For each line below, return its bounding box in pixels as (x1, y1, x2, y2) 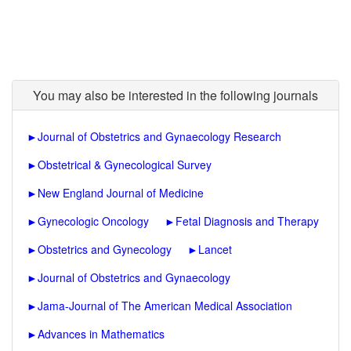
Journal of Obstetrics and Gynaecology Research (38, 128, 281, 144)
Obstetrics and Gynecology (38, 241, 172, 257)
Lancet (198, 241, 232, 257)
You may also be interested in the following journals (33, 86, 318, 104)
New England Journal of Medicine (38, 185, 204, 201)
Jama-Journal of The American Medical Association (38, 298, 292, 313)
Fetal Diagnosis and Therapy (175, 213, 319, 229)
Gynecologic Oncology (38, 213, 149, 229)
